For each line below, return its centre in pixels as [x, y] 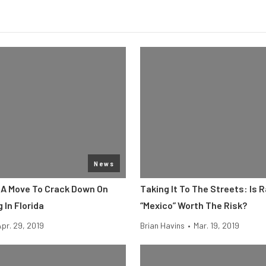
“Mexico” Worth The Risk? [194, 205]
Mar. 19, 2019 [216, 225]
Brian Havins [162, 225]
